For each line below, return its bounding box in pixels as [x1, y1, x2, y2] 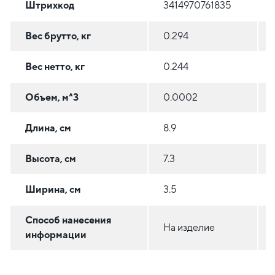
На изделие [163, 222, 215, 234]
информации [25, 229, 87, 241]
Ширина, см [25, 184, 81, 196]
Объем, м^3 [25, 91, 79, 104]
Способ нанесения [25, 214, 111, 227]
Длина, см [25, 122, 71, 134]
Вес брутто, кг [25, 30, 91, 42]
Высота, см [25, 153, 76, 165]
